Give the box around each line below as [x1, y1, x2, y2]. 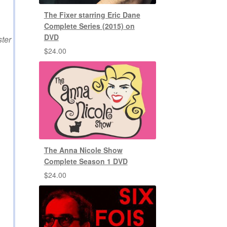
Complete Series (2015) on [44, 20, 135, 31]
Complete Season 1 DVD [44, 156, 128, 167]
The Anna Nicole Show [44, 145, 123, 156]
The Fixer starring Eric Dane [44, 9, 140, 20]
